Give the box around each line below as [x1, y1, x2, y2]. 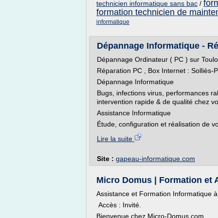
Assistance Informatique [97, 109, 171, 117]
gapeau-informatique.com [116, 155, 195, 163]
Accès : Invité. [96, 201, 141, 209]
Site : [97, 155, 116, 163]
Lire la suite [97, 135, 134, 143]
